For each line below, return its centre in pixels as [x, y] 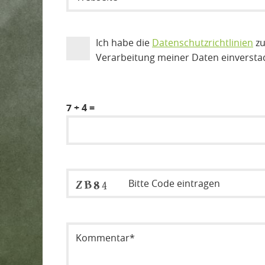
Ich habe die [124, 43]
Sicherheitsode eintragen [128, 207]
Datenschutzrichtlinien [203, 43]
